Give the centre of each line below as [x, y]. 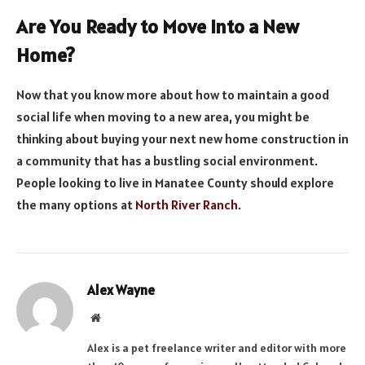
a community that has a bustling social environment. [167, 160]
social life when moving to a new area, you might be [163, 116]
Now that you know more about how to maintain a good [173, 94]
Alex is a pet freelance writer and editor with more [217, 347]
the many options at [76, 204]
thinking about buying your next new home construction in [182, 138]
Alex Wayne [121, 290]
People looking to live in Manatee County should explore [175, 182]
